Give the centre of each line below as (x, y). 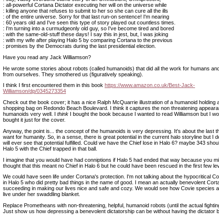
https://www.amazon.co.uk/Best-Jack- (150, 85)
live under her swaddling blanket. (42, 194)
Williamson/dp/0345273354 (34, 91)
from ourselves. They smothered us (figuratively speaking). (73, 74)
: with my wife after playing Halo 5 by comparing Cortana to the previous (88, 40)
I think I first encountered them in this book (54, 85)
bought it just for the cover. (34, 120)
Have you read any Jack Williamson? (47, 57)
